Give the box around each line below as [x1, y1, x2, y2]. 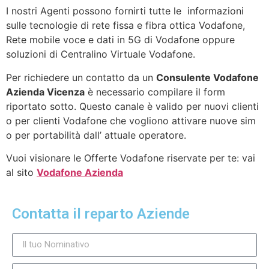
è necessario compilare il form [85, 85, 225, 98]
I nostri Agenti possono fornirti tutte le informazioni [6, 5, 244, 17]
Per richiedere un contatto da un [6, 71, 156, 83]
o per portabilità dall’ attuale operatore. [6, 128, 186, 141]
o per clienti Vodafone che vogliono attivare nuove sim [6, 114, 256, 127]
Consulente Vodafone [156, 71, 259, 83]
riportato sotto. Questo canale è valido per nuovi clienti [6, 100, 259, 112]
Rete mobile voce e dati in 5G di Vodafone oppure [6, 34, 235, 46]
